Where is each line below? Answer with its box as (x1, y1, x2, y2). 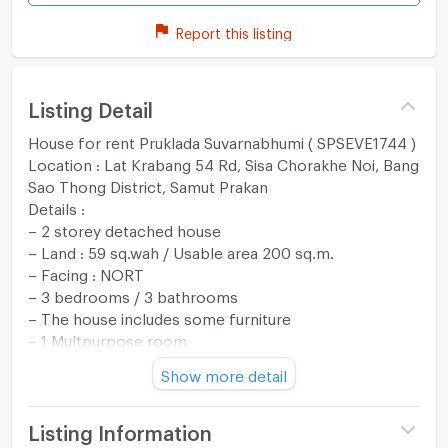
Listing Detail (27, 97, 153, 114)
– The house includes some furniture (27, 309, 291, 322)
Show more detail (161, 366, 287, 379)
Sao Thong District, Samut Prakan (27, 177, 268, 190)
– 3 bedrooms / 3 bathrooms (27, 287, 238, 300)
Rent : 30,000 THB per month (27, 397, 241, 410)
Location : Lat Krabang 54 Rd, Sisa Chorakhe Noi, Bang (27, 155, 419, 168)
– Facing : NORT (27, 265, 144, 278)
